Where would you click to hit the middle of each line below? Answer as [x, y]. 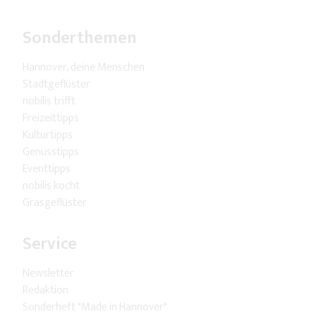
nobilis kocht [51, 186]
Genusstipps [51, 152]
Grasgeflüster [55, 203]
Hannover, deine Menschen [84, 68]
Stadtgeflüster [56, 85]
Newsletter [48, 274]
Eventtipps [47, 169]
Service [50, 244]
